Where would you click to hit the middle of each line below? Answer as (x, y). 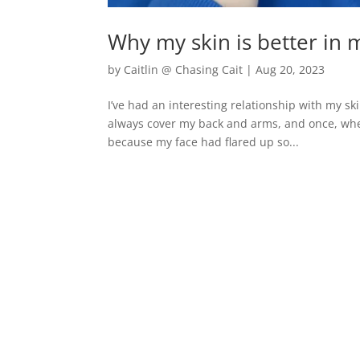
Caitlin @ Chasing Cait (184, 70)
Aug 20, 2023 (290, 70)
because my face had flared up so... (204, 142)
